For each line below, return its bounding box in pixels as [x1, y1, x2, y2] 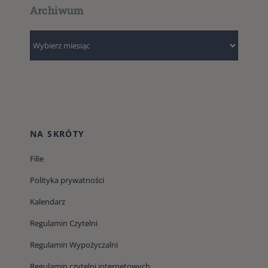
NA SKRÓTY [29, 128, 85, 140]
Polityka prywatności [29, 175, 104, 186]
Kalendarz [29, 196, 65, 208]
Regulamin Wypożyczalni [29, 239, 118, 251]
